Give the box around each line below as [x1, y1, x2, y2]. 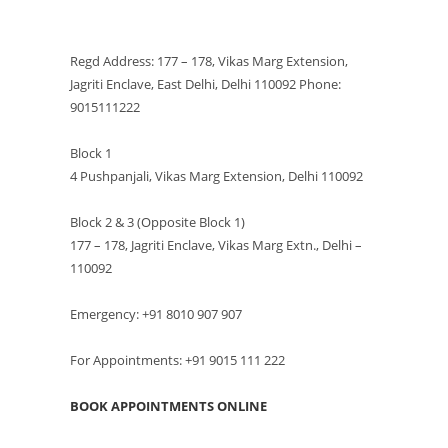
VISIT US [70, 4, 141, 29]
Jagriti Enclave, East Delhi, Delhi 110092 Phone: [70, 74, 341, 93]
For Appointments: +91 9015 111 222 [70, 350, 285, 369]
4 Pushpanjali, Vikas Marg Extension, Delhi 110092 [70, 166, 363, 185]
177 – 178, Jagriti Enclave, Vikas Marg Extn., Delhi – [70, 235, 362, 254]
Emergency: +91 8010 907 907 [70, 304, 242, 323]
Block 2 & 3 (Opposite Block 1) [70, 212, 245, 231]
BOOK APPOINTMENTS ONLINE [70, 396, 267, 415]
